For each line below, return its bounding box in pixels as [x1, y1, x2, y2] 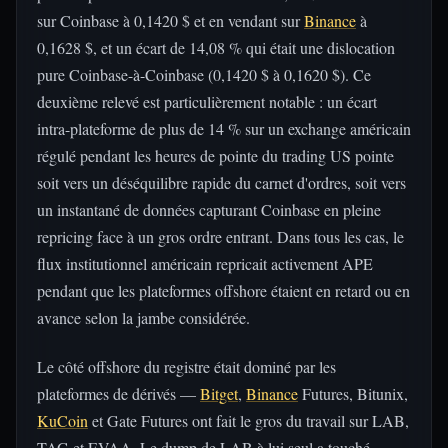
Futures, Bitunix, [298, 383, 408, 404]
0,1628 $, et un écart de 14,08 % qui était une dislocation [37, 37, 395, 58]
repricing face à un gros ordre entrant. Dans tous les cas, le [37, 226, 404, 247]
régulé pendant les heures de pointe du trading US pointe [37, 145, 394, 166]
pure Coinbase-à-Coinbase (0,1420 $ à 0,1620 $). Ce [37, 64, 371, 85]
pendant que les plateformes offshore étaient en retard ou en [37, 280, 410, 301]
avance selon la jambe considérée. [37, 307, 250, 328]
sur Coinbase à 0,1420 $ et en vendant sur [37, 10, 304, 31]
